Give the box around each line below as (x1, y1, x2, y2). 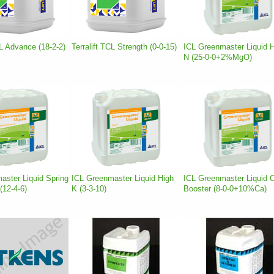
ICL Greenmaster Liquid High (72, 173, 174, 183)
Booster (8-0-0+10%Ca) (183, 183, 267, 193)
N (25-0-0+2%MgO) (183, 52, 252, 62)
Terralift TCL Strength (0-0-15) (72, 42, 177, 51)
